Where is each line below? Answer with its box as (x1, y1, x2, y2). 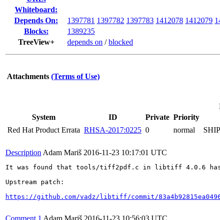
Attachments (7, 72, 49, 81)
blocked (109, 38, 133, 46)
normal (173, 126, 195, 134)
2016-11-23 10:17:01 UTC (83, 148, 167, 157)
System (32, 113, 55, 121)
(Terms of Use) (51, 72, 100, 81)
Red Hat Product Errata (7, 126, 80, 134)
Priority (173, 113, 199, 121)
